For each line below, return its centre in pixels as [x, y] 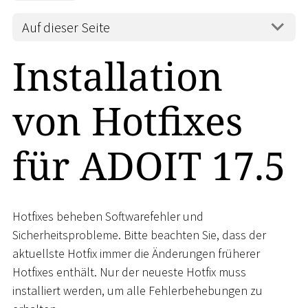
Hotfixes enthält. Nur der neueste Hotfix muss [129, 272]
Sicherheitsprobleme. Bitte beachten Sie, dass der [139, 234]
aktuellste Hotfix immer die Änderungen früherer [136, 253]
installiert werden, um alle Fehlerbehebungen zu [137, 290]
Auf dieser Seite [66, 27]
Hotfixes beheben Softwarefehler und [108, 216]
